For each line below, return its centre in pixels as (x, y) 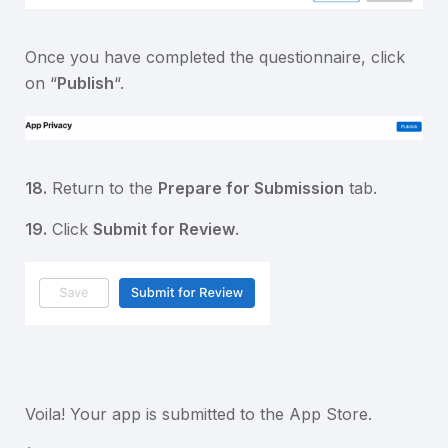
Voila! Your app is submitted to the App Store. (198, 413)
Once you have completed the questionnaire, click (215, 56)
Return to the (102, 187)
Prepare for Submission (251, 187)
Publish (85, 82)
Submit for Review (164, 228)
